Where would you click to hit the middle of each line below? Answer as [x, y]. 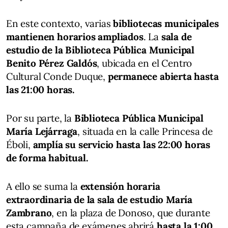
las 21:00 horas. [40, 89]
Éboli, [20, 144]
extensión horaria [120, 186]
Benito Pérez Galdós [52, 63]
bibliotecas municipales [166, 23]
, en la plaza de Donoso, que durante [131, 212]
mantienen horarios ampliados [75, 36]
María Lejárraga [42, 131]
